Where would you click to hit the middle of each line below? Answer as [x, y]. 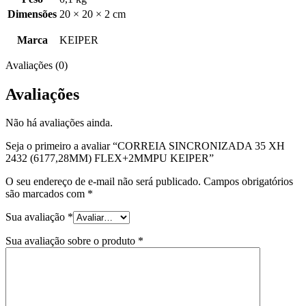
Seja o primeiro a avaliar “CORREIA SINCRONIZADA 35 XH [145, 146]
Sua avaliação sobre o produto [72, 241]
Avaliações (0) [37, 65]
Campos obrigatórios [248, 182]
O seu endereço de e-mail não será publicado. [103, 182]
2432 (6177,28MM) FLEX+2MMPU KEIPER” [110, 158]
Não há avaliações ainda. [59, 123]
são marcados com [46, 194]
